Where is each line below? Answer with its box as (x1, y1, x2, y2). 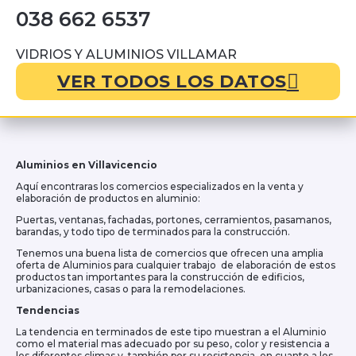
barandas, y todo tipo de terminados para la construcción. (16, 226, 290, 238)
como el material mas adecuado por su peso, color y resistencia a (16, 338, 330, 350)
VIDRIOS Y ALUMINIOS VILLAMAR (16, 47, 237, 63)
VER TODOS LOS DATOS (57, 70, 287, 92)
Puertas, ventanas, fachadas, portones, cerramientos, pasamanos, (16, 214, 331, 226)
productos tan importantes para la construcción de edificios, (16, 271, 304, 284)
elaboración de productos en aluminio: (16, 192, 200, 205)
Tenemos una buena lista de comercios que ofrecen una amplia (16, 247, 323, 260)
